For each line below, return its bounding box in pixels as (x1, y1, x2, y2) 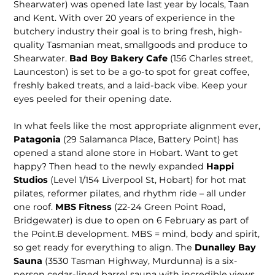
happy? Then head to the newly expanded (14, 160, 207, 172)
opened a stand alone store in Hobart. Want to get (14, 147, 239, 158)
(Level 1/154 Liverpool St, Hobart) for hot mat (50, 174, 247, 185)
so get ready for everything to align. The (14, 241, 195, 253)
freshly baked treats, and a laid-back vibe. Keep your (14, 80, 248, 91)
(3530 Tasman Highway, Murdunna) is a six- (45, 255, 238, 266)
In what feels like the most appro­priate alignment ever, (14, 120, 261, 131)
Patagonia (14, 133, 64, 145)
